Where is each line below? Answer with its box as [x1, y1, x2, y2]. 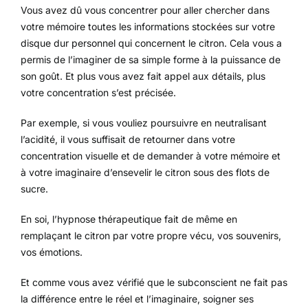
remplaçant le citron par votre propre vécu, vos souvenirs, [21, 230, 281, 242]
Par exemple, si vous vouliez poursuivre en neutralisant [21, 117, 267, 129]
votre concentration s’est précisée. [21, 87, 176, 99]
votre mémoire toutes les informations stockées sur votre [21, 21, 275, 33]
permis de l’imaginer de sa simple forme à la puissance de [21, 54, 280, 66]
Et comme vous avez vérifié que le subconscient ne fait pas [21, 276, 287, 289]
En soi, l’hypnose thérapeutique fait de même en [21, 213, 237, 225]
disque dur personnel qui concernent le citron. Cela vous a [21, 37, 282, 49]
